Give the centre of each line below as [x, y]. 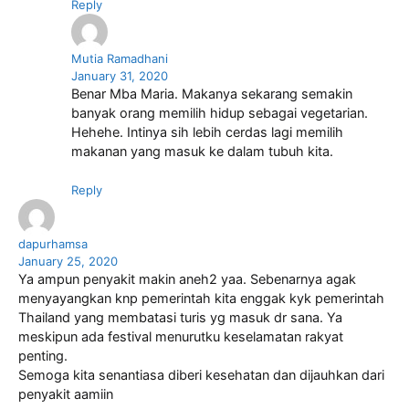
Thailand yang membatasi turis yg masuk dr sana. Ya [180, 318]
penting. [43, 357]
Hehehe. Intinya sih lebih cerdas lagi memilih [207, 133]
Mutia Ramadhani [119, 59]
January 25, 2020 [68, 262]
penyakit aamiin [66, 395]
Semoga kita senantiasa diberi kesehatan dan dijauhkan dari [201, 376]
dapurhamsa [53, 244]
